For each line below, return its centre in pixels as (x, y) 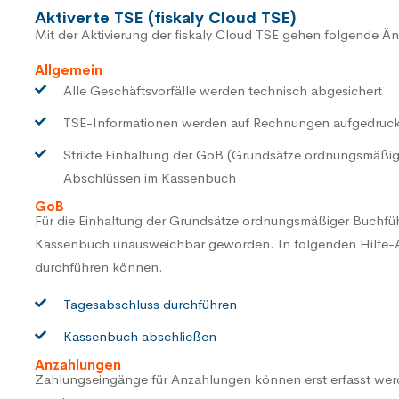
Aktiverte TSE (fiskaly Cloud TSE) (165, 18)
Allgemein (69, 70)
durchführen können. (99, 267)
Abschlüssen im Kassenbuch (150, 178)
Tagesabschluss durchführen (150, 305)
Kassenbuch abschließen (140, 337)
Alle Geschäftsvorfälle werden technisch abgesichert (223, 91)
